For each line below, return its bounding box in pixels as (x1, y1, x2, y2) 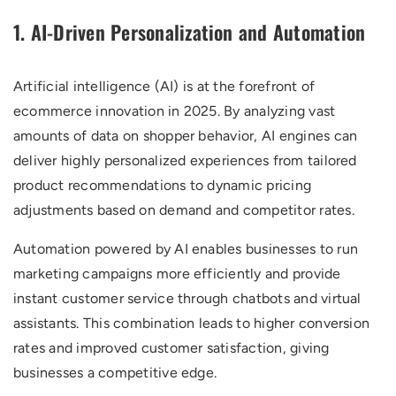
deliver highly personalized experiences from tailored (13, 152, 357, 169)
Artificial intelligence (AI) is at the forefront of (13, 78, 316, 95)
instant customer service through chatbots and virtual (13, 290, 362, 307)
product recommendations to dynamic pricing (13, 177, 312, 194)
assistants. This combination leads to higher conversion (13, 315, 370, 331)
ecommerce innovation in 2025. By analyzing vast (13, 103, 336, 119)
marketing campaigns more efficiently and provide (13, 265, 341, 282)
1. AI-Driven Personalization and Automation (13, 18, 366, 46)
